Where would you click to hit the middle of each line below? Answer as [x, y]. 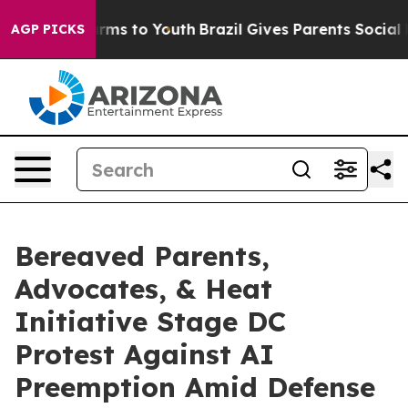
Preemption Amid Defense [195, 387]
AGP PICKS [48, 29]
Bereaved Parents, [142, 256]
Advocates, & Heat [143, 289]
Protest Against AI [144, 354]
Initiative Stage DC [150, 321]
